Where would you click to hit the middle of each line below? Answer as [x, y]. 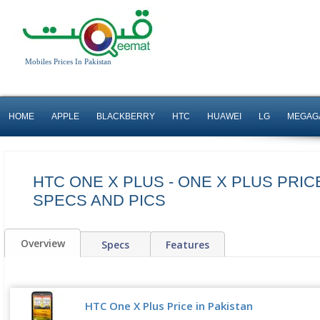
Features [187, 245]
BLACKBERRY [126, 116]
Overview [42, 243]
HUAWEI [224, 116]
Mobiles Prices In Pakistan [68, 61]
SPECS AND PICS [99, 200]
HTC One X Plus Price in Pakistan [169, 306]
